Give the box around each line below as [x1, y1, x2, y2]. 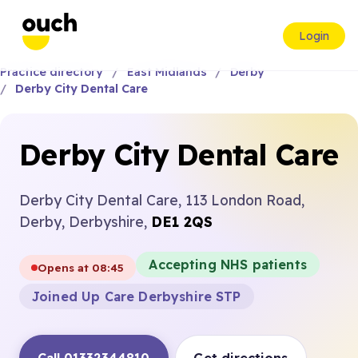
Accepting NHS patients [149, 257, 307, 272]
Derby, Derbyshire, [19, 213, 151, 230]
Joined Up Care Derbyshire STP [32, 288, 241, 304]
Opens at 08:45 [38, 261, 125, 274]
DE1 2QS [151, 213, 213, 230]
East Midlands [126, 65, 207, 79]
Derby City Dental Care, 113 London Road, [19, 191, 304, 209]
